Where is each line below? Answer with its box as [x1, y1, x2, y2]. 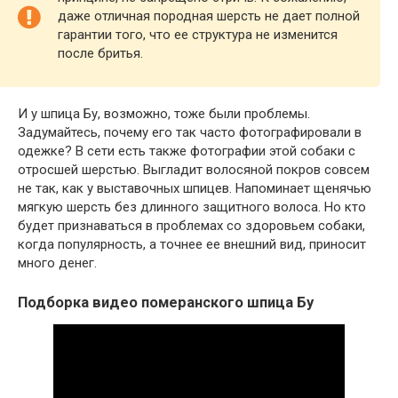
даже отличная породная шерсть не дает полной [58, 8, 360, 25]
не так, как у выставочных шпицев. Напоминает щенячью [18, 180, 371, 197]
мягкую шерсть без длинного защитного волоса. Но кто [18, 199, 366, 216]
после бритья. [58, 45, 143, 62]
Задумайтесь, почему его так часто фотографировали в [18, 124, 362, 141]
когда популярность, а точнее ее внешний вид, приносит [18, 236, 366, 253]
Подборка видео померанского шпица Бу [18, 294, 314, 312]
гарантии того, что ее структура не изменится [58, 27, 338, 44]
